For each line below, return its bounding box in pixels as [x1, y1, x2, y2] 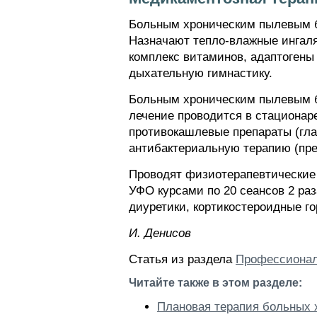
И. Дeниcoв [129, 226, 191, 240]
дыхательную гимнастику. [129, 67, 272, 80]
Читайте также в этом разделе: [129, 277, 302, 289]
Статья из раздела [129, 253, 236, 266]
